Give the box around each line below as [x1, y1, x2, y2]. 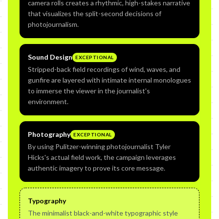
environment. [28, 97, 68, 106]
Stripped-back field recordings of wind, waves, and [28, 65, 180, 73]
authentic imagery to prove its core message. [28, 164, 165, 172]
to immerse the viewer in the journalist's [28, 87, 150, 95]
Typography [28, 197, 66, 205]
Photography [28, 130, 70, 138]
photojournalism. [28, 20, 79, 28]
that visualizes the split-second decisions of [28, 9, 161, 18]
